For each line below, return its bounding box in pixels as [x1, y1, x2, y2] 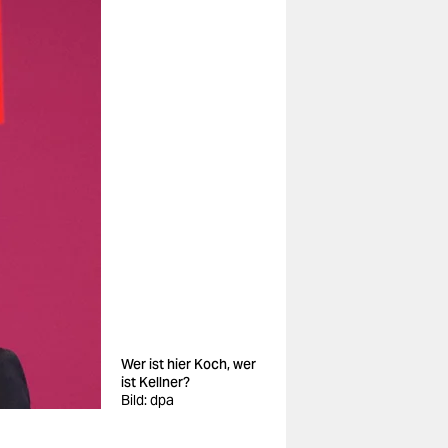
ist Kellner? [121, 373, 190, 391]
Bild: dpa [121, 391, 174, 409]
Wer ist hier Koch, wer [121, 355, 256, 373]
